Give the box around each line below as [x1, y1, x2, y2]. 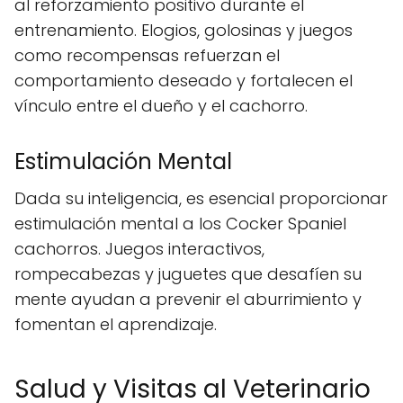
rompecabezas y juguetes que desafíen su [14, 263, 362, 285]
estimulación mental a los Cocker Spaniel [14, 212, 346, 235]
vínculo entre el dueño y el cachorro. [14, 94, 308, 117]
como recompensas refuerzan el [14, 44, 280, 67]
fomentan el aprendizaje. [14, 313, 217, 336]
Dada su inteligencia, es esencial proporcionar [14, 187, 388, 210]
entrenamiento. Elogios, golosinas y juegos [14, 19, 353, 41]
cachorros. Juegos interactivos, [14, 237, 264, 260]
